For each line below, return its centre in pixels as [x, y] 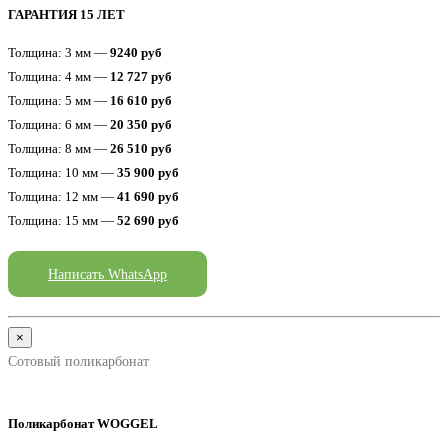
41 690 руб [148, 197]
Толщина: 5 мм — [59, 101]
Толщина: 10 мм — [62, 173]
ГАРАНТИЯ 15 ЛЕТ [66, 14]
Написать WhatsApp [107, 274]
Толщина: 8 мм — [59, 149]
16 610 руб [141, 101]
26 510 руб [141, 149]
